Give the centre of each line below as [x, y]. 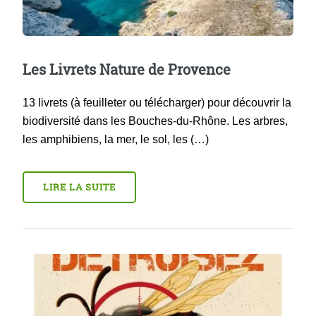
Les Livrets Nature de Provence [127, 69]
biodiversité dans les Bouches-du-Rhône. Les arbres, [155, 121]
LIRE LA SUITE [79, 187]
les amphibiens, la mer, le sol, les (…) [116, 140]
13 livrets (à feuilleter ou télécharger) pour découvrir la [157, 103]
